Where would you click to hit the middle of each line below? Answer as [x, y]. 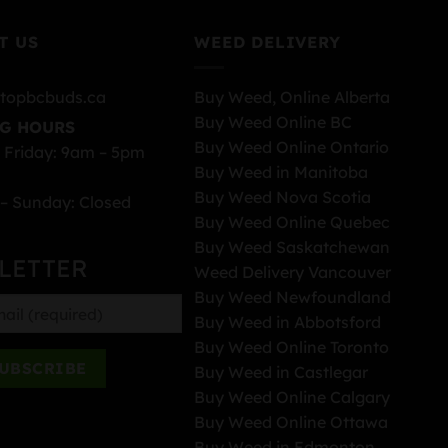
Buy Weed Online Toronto [292, 346]
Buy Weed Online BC [273, 121]
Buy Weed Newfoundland [293, 296]
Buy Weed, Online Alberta [292, 96]
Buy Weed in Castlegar [281, 371]
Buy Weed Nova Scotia [283, 196]
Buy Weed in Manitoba [281, 171]
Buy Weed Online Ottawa [291, 421]
